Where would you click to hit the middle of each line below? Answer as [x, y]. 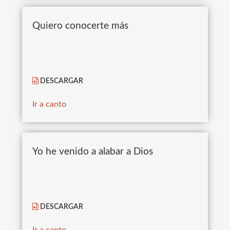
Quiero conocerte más [80, 26]
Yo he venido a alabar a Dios [92, 152]
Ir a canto [49, 104]
